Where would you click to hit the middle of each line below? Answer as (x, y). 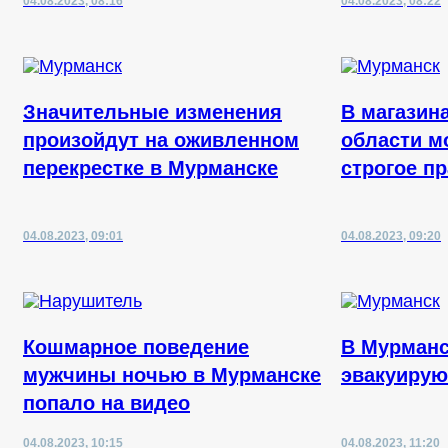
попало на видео (106, 403)
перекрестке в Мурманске (150, 168)
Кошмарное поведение (136, 347)
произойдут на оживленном (161, 140)
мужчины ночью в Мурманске (172, 375)
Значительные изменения (152, 112)
